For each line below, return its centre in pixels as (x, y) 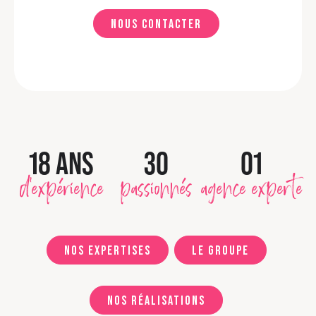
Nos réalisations (156, 301)
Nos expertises (107, 251)
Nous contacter (156, 24)
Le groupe (220, 251)
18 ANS (62, 163)
